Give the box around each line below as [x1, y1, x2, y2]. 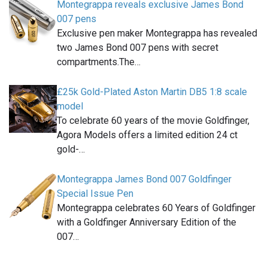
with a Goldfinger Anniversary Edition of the [57, 216, 236, 228]
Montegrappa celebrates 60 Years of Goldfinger [57, 202, 255, 214]
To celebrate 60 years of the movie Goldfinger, [57, 114, 249, 126]
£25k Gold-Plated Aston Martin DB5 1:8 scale [57, 86, 247, 98]
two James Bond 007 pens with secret [57, 41, 218, 53]
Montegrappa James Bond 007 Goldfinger [57, 173, 232, 185]
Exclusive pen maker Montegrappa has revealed [57, 27, 257, 39]
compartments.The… [57, 56, 141, 68]
